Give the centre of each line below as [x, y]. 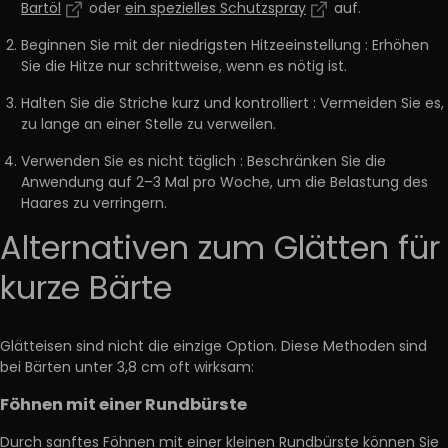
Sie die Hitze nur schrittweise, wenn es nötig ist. [184, 67]
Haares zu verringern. [94, 204]
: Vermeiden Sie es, [378, 104]
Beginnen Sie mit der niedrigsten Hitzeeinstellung [191, 46]
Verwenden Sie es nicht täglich [128, 162]
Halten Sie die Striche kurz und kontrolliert [165, 104]
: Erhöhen [397, 46]
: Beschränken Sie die [313, 162]
